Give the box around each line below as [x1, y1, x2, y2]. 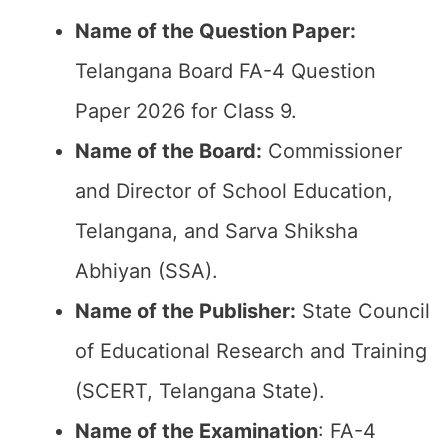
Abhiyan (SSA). [75, 259, 218, 283]
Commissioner [262, 139, 402, 163]
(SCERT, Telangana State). [75, 379, 325, 403]
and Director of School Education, [75, 179, 393, 203]
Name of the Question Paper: [75, 19, 356, 43]
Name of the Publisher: [75, 299, 296, 323]
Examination [199, 419, 318, 443]
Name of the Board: [75, 139, 262, 163]
